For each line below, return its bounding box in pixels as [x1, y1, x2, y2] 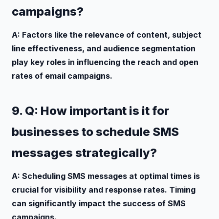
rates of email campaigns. [12, 70, 112, 81]
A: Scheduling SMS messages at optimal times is [12, 171, 200, 181]
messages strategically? [12, 145, 157, 160]
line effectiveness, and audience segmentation [12, 43, 196, 53]
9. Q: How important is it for [12, 103, 169, 118]
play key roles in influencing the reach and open [12, 57, 198, 67]
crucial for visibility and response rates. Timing [12, 184, 196, 195]
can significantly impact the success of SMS [12, 198, 186, 208]
